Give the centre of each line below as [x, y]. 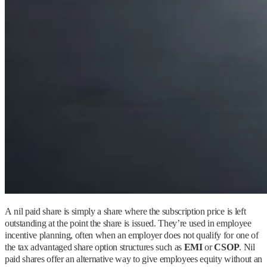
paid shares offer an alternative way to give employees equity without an [133, 259]
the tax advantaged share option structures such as [94, 247]
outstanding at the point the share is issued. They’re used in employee [128, 223]
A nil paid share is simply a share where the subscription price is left [125, 211]
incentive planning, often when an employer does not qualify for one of [132, 235]
